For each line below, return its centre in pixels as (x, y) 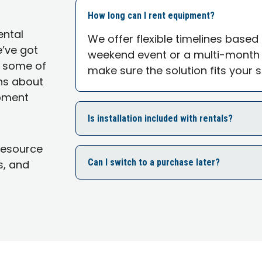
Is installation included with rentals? (161, 118)
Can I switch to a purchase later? (154, 162)
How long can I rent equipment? (151, 15)
